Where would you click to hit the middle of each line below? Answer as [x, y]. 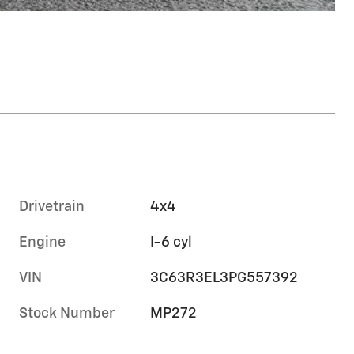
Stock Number [67, 313]
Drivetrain [52, 207]
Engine [42, 242]
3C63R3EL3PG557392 [224, 278]
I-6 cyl [171, 242]
